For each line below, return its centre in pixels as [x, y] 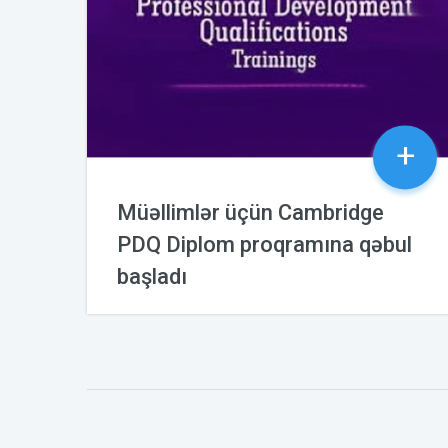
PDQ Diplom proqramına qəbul [264, 245]
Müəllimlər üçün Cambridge [250, 213]
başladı [152, 277]
